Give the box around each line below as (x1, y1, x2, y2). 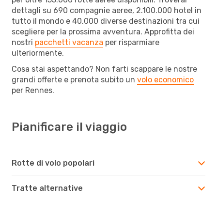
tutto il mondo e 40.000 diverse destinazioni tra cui (12, 16, 200, 26)
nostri (12, 37, 35, 47)
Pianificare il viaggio (12, 120, 127, 134)
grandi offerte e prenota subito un (12, 75, 137, 84)
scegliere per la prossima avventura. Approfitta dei (12, 27, 194, 36)
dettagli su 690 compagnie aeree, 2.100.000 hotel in (12, 5, 201, 15)
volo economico (137, 75, 194, 84)
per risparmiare (103, 37, 159, 47)
